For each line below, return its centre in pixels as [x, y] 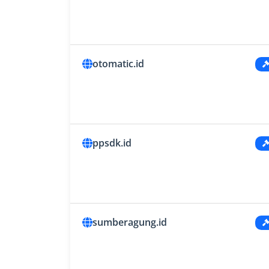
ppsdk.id [112, 143]
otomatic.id [118, 64]
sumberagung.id [130, 222]
